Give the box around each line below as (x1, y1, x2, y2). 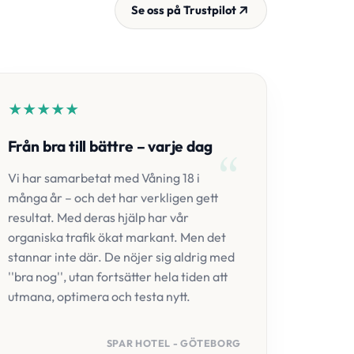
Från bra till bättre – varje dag (7, 137, 213, 156)
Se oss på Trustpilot (131, 2, 236, 17)
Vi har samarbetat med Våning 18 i (7, 170, 200, 186)
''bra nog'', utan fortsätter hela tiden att (7, 269, 228, 284)
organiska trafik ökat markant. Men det (7, 229, 226, 245)
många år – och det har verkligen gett (7, 190, 218, 205)
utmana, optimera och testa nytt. (7, 288, 190, 304)
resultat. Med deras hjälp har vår (7, 209, 189, 225)
